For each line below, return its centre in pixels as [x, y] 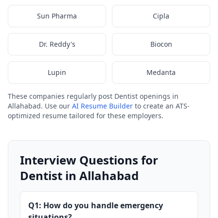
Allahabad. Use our [40, 106]
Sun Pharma [57, 16]
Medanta [161, 72]
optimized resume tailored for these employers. [86, 116]
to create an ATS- [161, 106]
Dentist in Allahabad [79, 175]
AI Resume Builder [102, 106]
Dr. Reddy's [57, 44]
